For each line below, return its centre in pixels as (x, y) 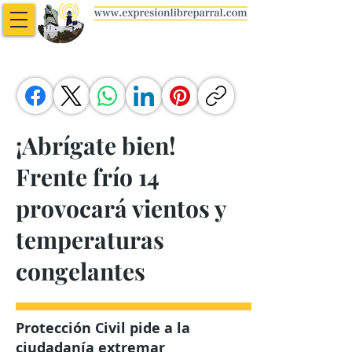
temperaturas (90, 240)
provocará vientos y (121, 208)
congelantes (81, 271)
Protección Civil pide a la (103, 328)
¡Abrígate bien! (96, 145)
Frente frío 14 (88, 177)
